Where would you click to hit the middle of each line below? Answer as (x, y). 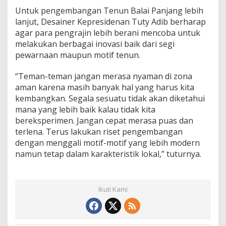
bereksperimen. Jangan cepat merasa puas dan (104, 121)
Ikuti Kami (113, 189)
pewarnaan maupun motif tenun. (78, 55)
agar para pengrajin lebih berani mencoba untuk (108, 33)
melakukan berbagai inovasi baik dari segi (95, 44)
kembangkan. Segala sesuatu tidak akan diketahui (110, 98)
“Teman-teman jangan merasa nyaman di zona (104, 76)
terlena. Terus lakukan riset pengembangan (99, 132)
